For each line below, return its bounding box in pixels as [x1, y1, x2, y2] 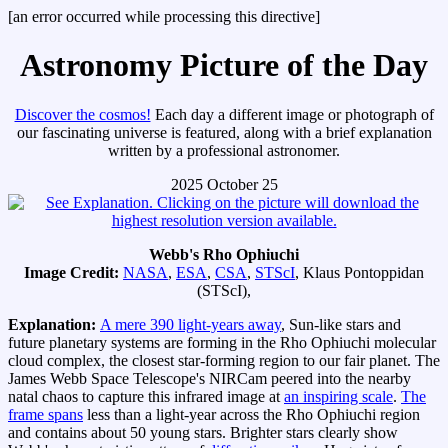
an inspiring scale [284, 387, 393, 405]
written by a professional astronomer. [108, 141, 340, 159]
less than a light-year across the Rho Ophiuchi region [83, 405, 420, 423]
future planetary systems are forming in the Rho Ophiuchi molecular [8, 333, 436, 351]
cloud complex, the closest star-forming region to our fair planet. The [8, 351, 440, 369]
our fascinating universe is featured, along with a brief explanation [16, 123, 432, 141]
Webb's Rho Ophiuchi [149, 245, 299, 263]
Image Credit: [24, 263, 119, 281]
